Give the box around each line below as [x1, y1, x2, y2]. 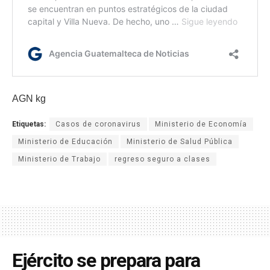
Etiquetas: [12, 120, 46, 129]
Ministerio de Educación [18, 137, 113, 146]
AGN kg [12, 93, 46, 104]
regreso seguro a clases [115, 155, 210, 164]
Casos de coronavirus [55, 120, 141, 129]
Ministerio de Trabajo [18, 155, 101, 164]
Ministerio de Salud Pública [127, 137, 233, 146]
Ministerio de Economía [155, 120, 247, 129]
